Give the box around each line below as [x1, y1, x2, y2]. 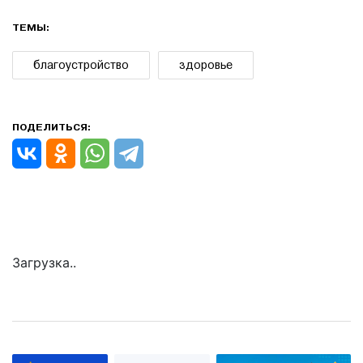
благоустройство [33, 58, 129, 73]
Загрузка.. [12, 254, 76, 271]
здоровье [179, 58, 233, 73]
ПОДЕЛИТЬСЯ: [12, 121, 91, 135]
